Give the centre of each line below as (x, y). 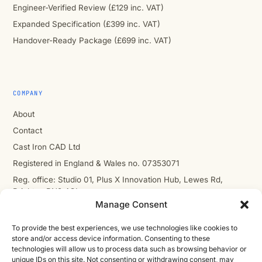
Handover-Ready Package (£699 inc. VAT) (92, 40)
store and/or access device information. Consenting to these (111, 238)
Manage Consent (131, 204)
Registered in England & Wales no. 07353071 (96, 163)
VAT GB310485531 (47, 207)
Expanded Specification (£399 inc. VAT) (87, 24)
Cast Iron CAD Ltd (46, 146)
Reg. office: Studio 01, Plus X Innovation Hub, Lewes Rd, (118, 179)
